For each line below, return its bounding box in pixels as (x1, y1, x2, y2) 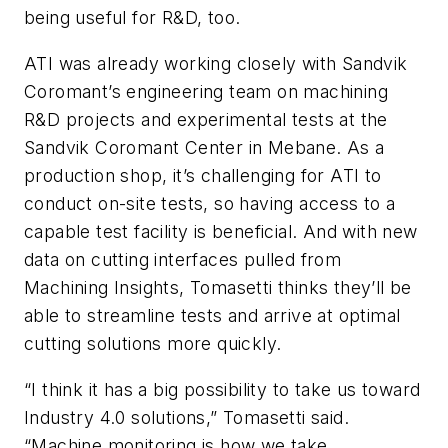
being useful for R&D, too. (24, 7, 241, 29)
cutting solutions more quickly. (24, 332, 282, 354)
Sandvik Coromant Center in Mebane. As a (24, 136, 385, 158)
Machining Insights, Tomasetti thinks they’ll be (24, 276, 412, 298)
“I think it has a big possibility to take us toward (24, 378, 421, 400)
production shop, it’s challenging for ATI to (24, 164, 382, 186)
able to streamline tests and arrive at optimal (24, 304, 401, 326)
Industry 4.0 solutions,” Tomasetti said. (24, 406, 349, 428)
